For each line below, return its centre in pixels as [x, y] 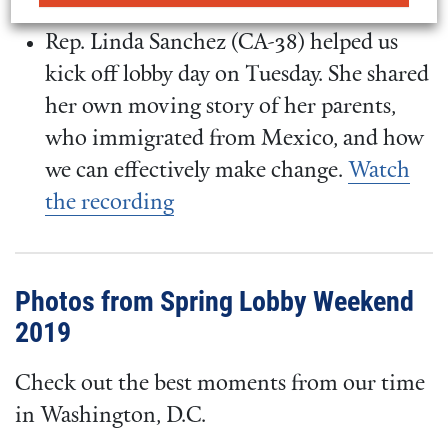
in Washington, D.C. [110, 417]
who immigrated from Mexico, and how [234, 139]
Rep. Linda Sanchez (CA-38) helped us [221, 43]
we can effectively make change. [196, 171]
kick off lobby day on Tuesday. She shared [237, 75]
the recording [109, 203]
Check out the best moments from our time [220, 385]
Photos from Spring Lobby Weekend [214, 301]
